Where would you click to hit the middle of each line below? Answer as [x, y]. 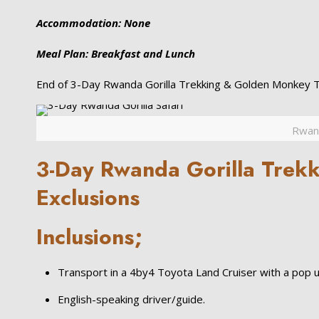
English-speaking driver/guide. [132, 299]
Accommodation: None [94, 23]
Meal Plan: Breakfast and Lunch [116, 53]
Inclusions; [90, 237]
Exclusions [88, 198]
